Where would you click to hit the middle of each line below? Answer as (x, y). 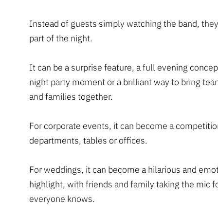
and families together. (71, 96)
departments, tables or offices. (88, 140)
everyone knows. (62, 199)
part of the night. (61, 38)
